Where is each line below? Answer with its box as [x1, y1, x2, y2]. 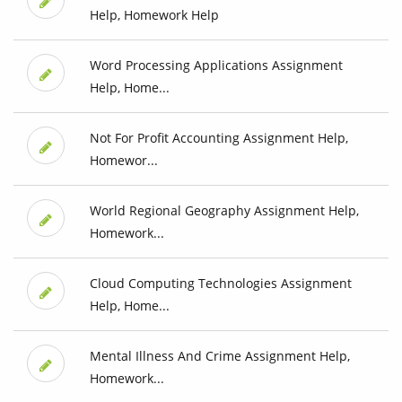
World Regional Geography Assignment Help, [89, 202, 359, 220]
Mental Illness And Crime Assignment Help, [89, 347, 350, 365]
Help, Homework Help [89, 6, 219, 24]
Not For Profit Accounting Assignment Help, [89, 129, 348, 147]
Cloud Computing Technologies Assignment [89, 275, 352, 293]
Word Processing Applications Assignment [89, 57, 343, 74]
